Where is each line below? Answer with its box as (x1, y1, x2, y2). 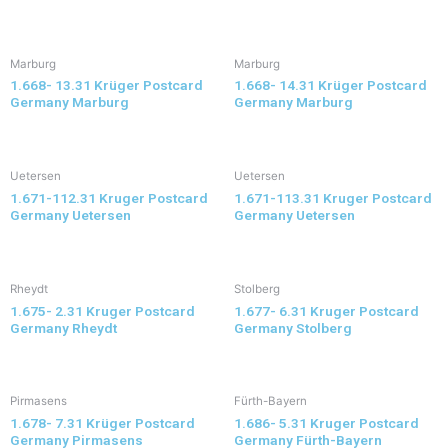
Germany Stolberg (234, 319, 352, 336)
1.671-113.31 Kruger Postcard (234, 190, 432, 207)
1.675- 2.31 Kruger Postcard (10, 302, 195, 319)
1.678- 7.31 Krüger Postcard (10, 415, 195, 432)
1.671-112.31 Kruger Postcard (10, 190, 208, 207)
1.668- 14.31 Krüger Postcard (234, 77, 427, 94)
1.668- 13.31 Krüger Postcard (10, 77, 203, 94)
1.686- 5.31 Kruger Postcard (234, 415, 419, 432)
